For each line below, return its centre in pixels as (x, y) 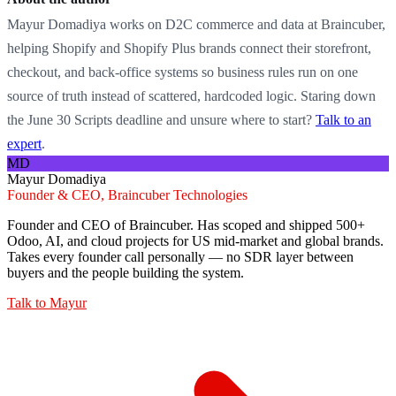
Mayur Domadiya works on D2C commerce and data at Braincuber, (196, 25)
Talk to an (343, 120)
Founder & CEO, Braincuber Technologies (127, 195)
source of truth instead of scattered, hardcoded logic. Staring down (191, 96)
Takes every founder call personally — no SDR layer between (180, 257)
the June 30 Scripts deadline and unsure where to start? (161, 120)
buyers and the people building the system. (126, 273)
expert (24, 144)
